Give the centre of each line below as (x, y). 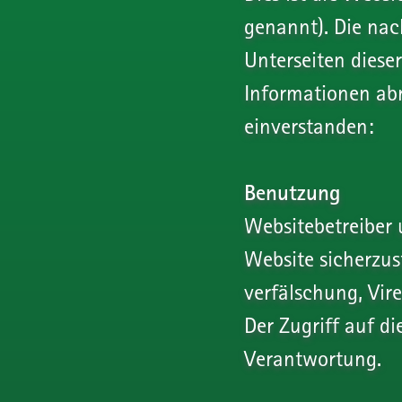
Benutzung (293, 192)
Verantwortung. (313, 358)
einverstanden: (309, 126)
